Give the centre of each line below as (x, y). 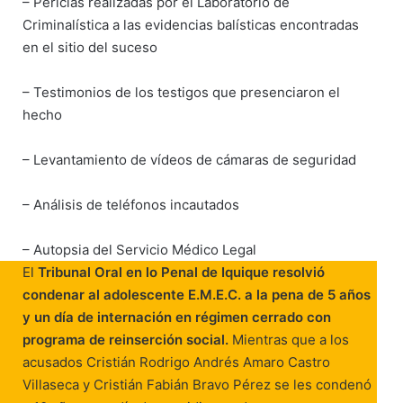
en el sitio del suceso (90, 47)
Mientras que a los (291, 339)
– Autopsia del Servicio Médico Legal (140, 249)
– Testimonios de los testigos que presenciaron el (182, 92)
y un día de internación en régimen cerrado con (177, 317)
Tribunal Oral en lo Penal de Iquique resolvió (182, 272)
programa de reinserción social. (128, 339)
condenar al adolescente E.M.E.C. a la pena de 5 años (197, 294)
